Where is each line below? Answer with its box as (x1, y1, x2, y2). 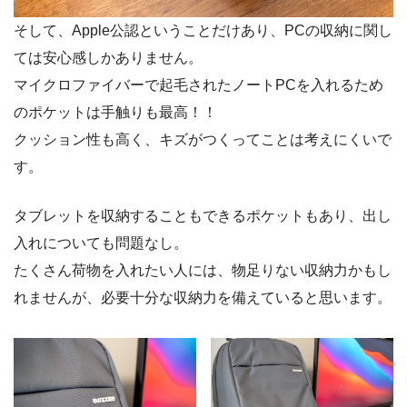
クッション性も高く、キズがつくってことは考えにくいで (14, 132, 392, 148)
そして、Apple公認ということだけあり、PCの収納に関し (14, 23, 392, 39)
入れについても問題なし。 (14, 235, 188, 252)
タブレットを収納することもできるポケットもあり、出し (14, 208, 392, 224)
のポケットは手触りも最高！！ (14, 104, 217, 121)
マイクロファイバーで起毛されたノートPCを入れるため (14, 77, 383, 94)
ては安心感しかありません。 (14, 50, 203, 66)
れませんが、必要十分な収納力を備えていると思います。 (14, 290, 392, 306)
